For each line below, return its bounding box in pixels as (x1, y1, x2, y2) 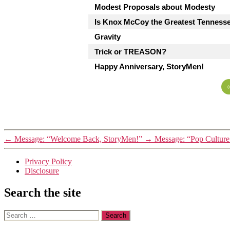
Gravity (94, 32, 121, 41)
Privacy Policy (25, 157, 72, 166)
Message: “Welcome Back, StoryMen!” (14, 134, 142, 143)
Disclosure (25, 166, 59, 175)
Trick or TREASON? (94, 47, 166, 56)
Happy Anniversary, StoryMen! (94, 62, 204, 71)
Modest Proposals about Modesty (94, 2, 215, 11)
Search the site (4, 185, 81, 199)
